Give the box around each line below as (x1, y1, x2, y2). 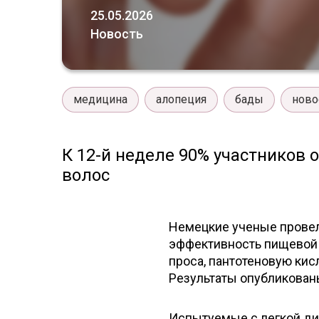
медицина (73, 93, 127, 106)
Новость (90, 26, 143, 41)
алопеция (156, 93, 206, 106)
